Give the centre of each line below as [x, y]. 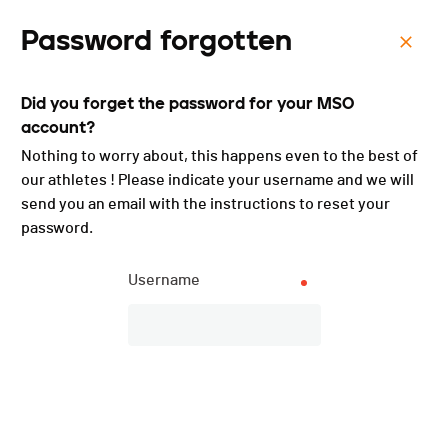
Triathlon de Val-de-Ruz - [231, 118]
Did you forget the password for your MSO [187, 103]
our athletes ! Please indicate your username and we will [217, 180]
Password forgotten [156, 40]
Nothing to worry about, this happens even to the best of [219, 156]
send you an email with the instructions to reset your [205, 204]
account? [58, 127]
